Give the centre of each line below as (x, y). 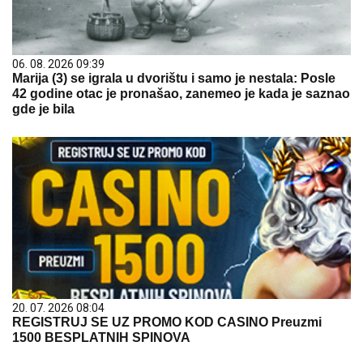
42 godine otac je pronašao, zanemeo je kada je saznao (181, 94)
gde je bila (43, 109)
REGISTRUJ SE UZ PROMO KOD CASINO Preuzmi (167, 322)
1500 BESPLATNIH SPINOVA (101, 337)
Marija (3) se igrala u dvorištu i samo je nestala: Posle (174, 78)
